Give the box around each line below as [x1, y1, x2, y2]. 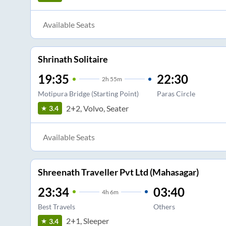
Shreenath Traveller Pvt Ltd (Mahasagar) [37, 166, 199, 178]
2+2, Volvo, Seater [66, 103, 129, 113]
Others [153, 202, 175, 211]
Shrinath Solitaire [37, 53, 108, 65]
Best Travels [37, 202, 75, 211]
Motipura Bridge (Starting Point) [37, 89, 139, 98]
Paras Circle [156, 89, 195, 98]
